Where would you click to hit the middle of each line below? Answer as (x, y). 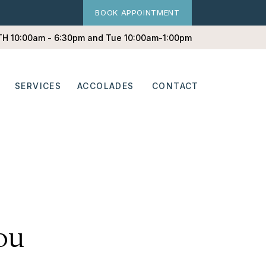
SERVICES (38, 86)
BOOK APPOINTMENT (137, 12)
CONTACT (175, 86)
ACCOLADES (106, 86)
